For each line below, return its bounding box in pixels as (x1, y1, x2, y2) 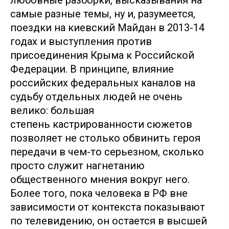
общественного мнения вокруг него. (10, 173, 190, 186)
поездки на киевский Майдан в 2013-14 (10, 21, 204, 34)
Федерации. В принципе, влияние (10, 62, 174, 75)
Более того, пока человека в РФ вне (10, 187, 188, 199)
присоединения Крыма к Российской (10, 49, 194, 61)
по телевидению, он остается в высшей (10, 214, 207, 227)
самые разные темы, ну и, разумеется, (10, 7, 195, 20)
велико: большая (10, 104, 94, 117)
